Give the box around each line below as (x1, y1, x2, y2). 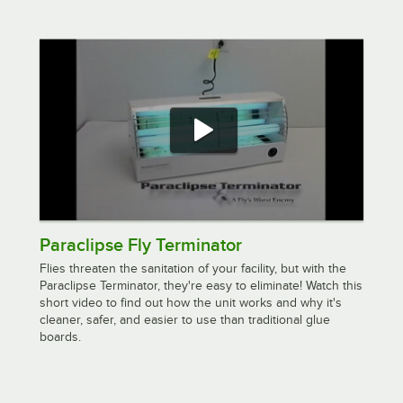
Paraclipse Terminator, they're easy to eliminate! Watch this (40, 279, 363, 293)
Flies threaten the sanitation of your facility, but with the (40, 262, 346, 276)
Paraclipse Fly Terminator (40, 235, 242, 255)
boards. (40, 330, 81, 345)
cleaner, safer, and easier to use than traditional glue (40, 313, 330, 327)
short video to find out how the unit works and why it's (40, 296, 342, 310)
